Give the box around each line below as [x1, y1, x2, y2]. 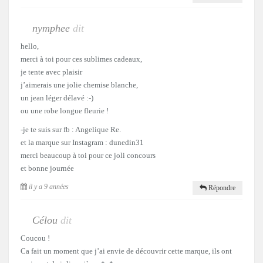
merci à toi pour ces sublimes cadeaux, [21, 54, 142, 63]
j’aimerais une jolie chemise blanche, [21, 80, 138, 89]
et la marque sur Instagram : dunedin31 [21, 137, 144, 147]
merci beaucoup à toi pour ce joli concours [21, 150, 156, 160]
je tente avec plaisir [21, 67, 82, 76]
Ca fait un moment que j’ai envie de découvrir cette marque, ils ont [21, 246, 232, 255]
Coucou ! [21, 233, 50, 242]
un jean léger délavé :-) [21, 93, 93, 102]
